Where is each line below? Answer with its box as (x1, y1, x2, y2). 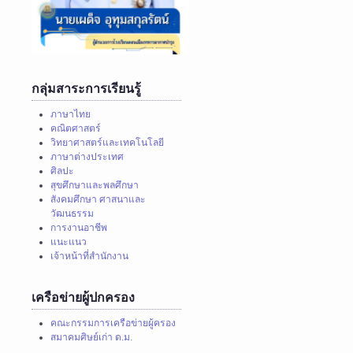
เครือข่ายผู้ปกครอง (32, 290, 135, 304)
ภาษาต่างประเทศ (50, 150, 124, 162)
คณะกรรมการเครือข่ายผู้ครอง (50, 317, 176, 329)
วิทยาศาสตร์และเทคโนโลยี (50, 136, 165, 148)
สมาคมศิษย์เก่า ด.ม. (50, 331, 133, 343)
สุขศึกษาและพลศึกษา (50, 179, 139, 191)
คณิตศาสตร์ (50, 122, 102, 134)
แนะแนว (50, 236, 87, 247)
